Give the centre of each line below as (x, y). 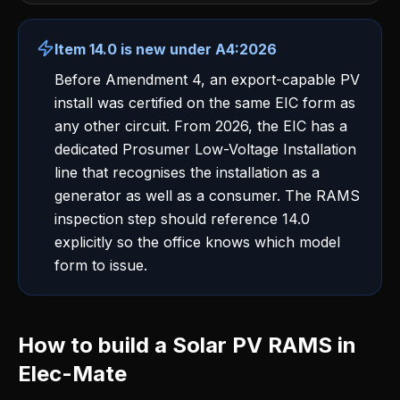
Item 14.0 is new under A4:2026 (166, 49)
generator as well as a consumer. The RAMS (207, 196)
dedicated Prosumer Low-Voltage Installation (205, 149)
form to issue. (101, 265)
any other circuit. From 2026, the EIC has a (201, 126)
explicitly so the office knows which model (197, 242)
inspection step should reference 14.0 (182, 219)
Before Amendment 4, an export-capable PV (207, 79)
